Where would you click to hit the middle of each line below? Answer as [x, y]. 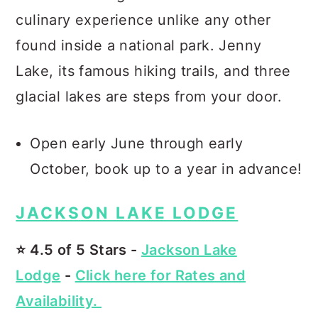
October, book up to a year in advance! [166, 169]
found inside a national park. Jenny [139, 45]
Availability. [59, 301]
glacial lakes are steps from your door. [149, 97]
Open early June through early [136, 143]
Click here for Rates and [160, 275]
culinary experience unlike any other [143, 20]
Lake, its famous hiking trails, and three [153, 71]
